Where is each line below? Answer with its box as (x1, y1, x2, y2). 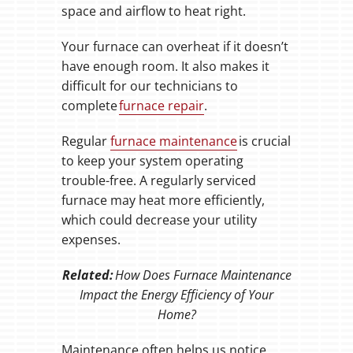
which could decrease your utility (61, 211, 257, 229)
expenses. (61, 231, 121, 249)
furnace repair (118, 97, 204, 115)
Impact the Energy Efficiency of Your (80, 286, 273, 304)
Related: (61, 266, 115, 284)
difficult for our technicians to (61, 77, 238, 95)
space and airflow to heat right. (61, 2, 246, 20)
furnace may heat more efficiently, (61, 191, 265, 210)
